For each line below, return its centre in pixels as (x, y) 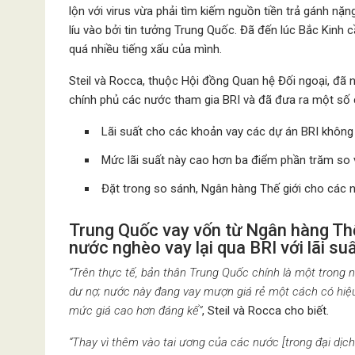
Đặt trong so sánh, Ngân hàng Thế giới (203, 188)
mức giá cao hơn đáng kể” (136, 310)
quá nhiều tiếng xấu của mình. (147, 49)
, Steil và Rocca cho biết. (265, 310)
